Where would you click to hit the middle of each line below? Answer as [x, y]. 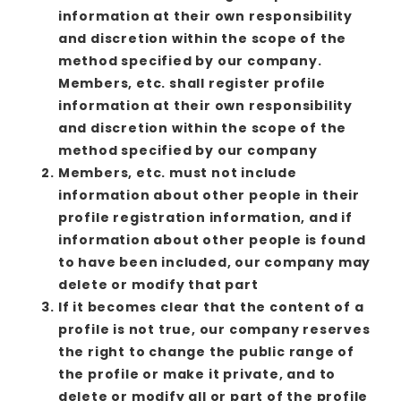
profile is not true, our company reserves [214, 329]
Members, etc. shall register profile [192, 83]
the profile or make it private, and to [197, 374]
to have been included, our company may [214, 262]
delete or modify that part [158, 284]
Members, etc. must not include [177, 172]
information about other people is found [212, 239]
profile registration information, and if [205, 217]
